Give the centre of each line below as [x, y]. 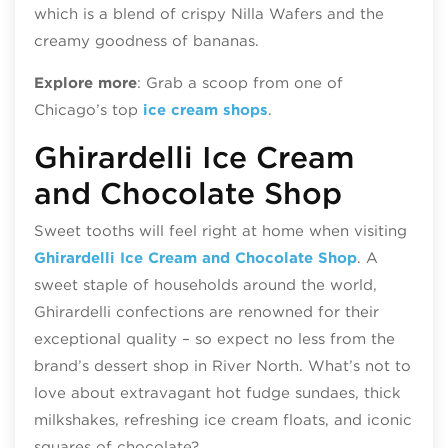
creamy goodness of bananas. [148, 40]
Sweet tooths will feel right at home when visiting [220, 231]
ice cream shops [205, 109]
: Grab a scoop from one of [239, 82]
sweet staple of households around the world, [205, 285]
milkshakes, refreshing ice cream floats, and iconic [222, 420]
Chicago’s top [88, 109]
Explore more [85, 82]
